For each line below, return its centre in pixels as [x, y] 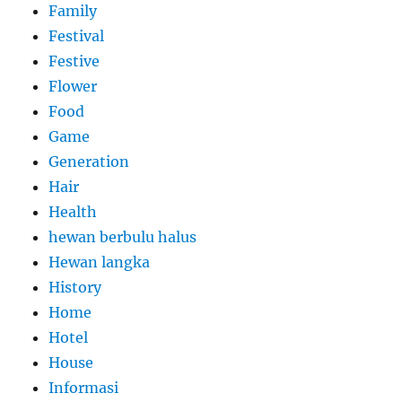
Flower [73, 86]
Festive [74, 61]
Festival [77, 35]
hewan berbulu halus [123, 236]
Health [73, 211]
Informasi [84, 387]
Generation [89, 161]
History [75, 287]
